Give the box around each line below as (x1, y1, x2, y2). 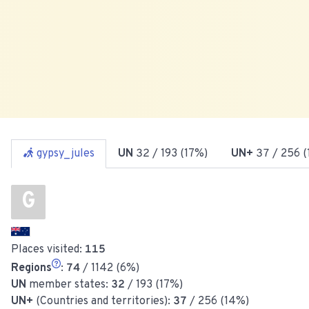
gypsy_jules (37, 146, 94, 161)
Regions (11, 261, 52, 275)
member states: (26, 277, 111, 292)
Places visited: (11, 242, 85, 257)
